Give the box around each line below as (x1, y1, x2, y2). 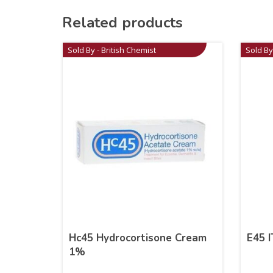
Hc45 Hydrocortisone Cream (69, 230, 207, 245)
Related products (62, 12, 183, 32)
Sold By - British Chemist (68, 44, 157, 55)
